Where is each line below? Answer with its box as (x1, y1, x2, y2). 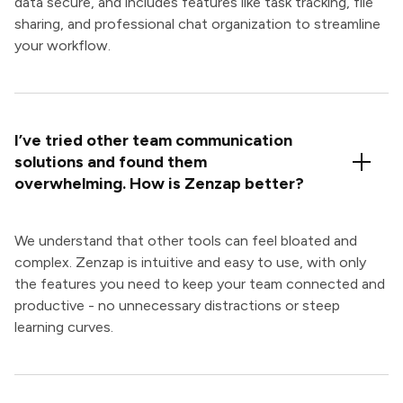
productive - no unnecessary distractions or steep (14, 297, 340, 315)
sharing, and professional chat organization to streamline (14, 15, 381, 33)
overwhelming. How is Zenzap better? (14, 174, 304, 194)
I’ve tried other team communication (14, 130, 292, 151)
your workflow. (14, 37, 111, 55)
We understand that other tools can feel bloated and (14, 232, 357, 250)
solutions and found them (14, 152, 207, 173)
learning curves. (14, 318, 113, 336)
